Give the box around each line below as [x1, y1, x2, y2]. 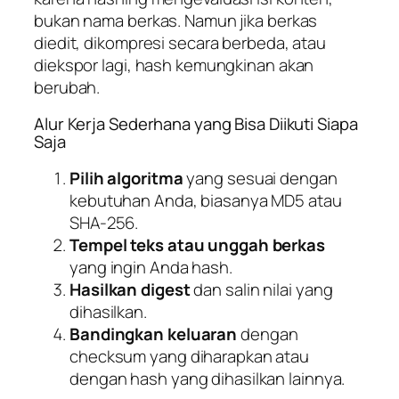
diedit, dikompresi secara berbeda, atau [34, 30, 327, 54]
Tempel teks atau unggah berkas [69, 232, 325, 256]
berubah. [34, 75, 101, 99]
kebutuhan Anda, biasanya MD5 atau [69, 188, 342, 212]
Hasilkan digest [69, 277, 191, 301]
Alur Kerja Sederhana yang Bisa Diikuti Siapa [34, 112, 358, 136]
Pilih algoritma [69, 166, 183, 190]
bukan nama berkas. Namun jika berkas [34, 8, 318, 32]
